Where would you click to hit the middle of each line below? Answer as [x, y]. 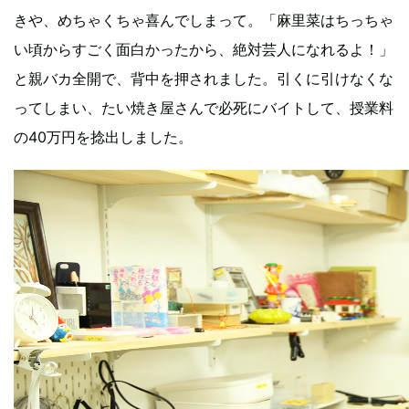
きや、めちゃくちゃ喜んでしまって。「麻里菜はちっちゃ [204, 20]
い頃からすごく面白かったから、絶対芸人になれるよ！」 [204, 49]
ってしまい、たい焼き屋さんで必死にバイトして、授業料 [204, 107]
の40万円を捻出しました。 [103, 136]
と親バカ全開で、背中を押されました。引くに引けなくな [204, 78]
